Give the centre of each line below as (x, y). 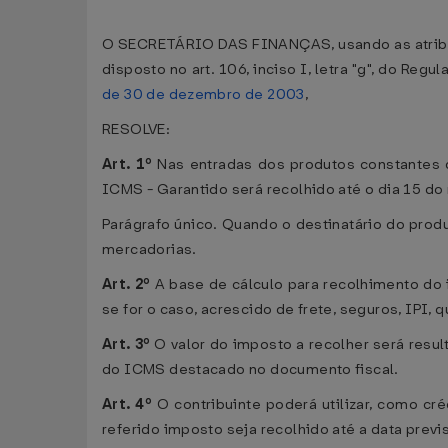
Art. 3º (126, 344)
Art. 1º (127, 164)
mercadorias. (149, 249)
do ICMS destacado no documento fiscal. (250, 369)
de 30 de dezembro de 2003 (203, 94)
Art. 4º (127, 404)
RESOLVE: (136, 129)
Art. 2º (126, 284)
